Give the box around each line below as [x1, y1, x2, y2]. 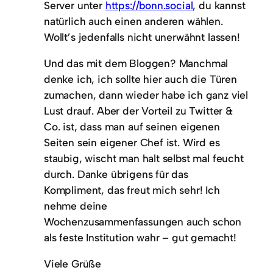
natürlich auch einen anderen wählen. [44, 14, 223, 27]
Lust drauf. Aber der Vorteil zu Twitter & [44, 104, 233, 118]
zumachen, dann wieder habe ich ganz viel [44, 88, 249, 102]
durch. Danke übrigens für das [44, 168, 188, 181]
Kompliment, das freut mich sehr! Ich [44, 183, 220, 197]
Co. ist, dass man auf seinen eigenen [44, 120, 220, 133]
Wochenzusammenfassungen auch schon [44, 215, 242, 229]
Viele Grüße [44, 257, 102, 271]
